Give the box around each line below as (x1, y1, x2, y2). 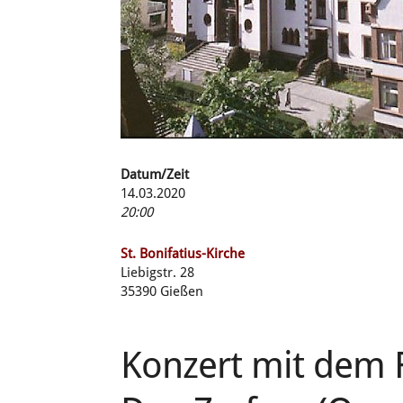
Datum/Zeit (121, 166, 190, 183)
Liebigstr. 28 (121, 264, 195, 281)
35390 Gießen (121, 283, 204, 300)
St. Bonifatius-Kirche (121, 246, 246, 262)
